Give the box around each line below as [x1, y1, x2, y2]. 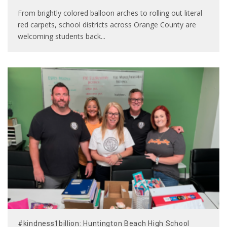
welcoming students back [18, 31, 101, 41]
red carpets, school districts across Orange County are [18, 19, 196, 29]
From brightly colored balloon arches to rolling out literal [18, 8, 202, 18]
